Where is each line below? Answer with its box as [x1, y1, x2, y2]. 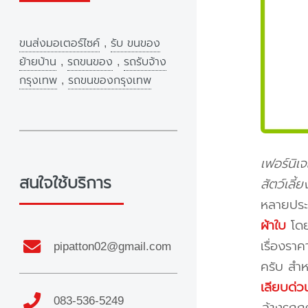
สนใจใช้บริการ [19, 170, 111, 195]
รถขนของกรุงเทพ [68, 72, 151, 89]
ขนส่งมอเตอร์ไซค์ [19, 35, 100, 52]
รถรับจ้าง [124, 54, 166, 71]
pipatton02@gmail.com [54, 238, 172, 256]
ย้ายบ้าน [19, 54, 56, 71]
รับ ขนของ [111, 35, 160, 52]
